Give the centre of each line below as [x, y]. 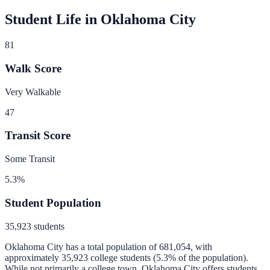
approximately [32, 257]
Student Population [53, 202]
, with [201, 246]
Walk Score [33, 68]
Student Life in [53, 20]
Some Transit [30, 159]
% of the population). [208, 257]
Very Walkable [33, 92]
